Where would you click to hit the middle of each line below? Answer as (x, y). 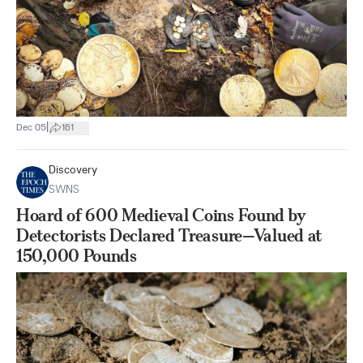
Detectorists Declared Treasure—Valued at (169, 235)
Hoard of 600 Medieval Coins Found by (161, 215)
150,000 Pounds (77, 256)
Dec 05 (31, 128)
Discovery (73, 171)
